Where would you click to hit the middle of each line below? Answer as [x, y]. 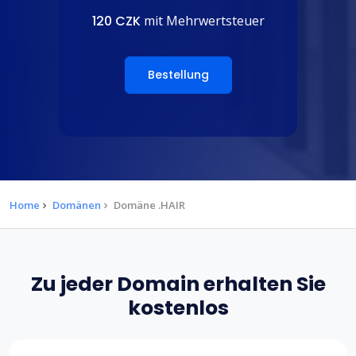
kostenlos [178, 308]
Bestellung [178, 75]
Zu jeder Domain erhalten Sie [178, 284]
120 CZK [116, 21]
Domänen [77, 205]
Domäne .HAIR [149, 205]
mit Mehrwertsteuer [202, 21]
